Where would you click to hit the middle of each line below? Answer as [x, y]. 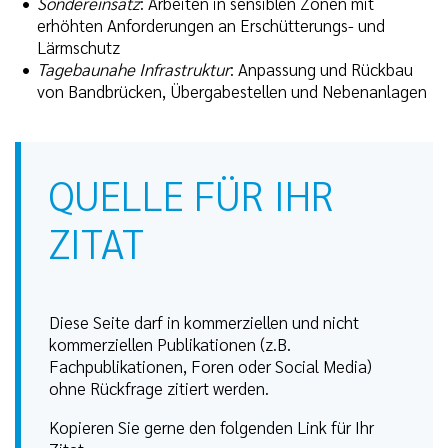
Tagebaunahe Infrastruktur [133, 69]
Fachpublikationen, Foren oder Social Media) [210, 366]
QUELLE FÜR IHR [191, 194]
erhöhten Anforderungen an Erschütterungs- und [211, 25]
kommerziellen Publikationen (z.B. [170, 344]
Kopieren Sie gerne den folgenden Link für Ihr [211, 427]
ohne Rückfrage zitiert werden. [159, 388]
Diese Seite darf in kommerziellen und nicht [204, 322]
